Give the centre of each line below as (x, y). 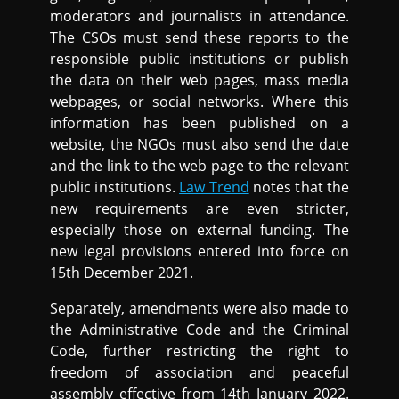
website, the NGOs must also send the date (199, 145)
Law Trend (214, 187)
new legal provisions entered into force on (199, 252)
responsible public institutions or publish (199, 59)
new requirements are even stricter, (199, 209)
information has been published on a (199, 123)
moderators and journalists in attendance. (199, 16)
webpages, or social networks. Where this (199, 102)
